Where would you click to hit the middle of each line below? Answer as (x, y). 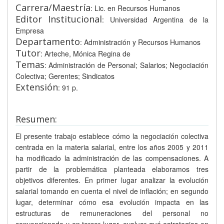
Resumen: (36, 119)
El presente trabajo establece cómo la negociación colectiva (112, 136)
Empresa (30, 30)
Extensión (37, 87)
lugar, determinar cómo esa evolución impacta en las (112, 202)
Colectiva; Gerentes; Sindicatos (65, 76)
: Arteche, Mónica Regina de (85, 53)
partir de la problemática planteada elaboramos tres (112, 169)
